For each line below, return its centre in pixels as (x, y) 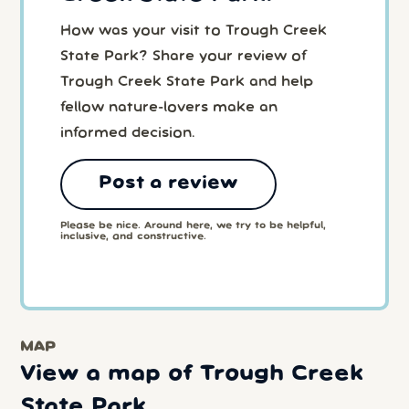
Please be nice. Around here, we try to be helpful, (194, 225)
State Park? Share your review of (184, 56)
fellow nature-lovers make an (169, 107)
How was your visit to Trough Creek (194, 31)
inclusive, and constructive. (134, 236)
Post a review (169, 184)
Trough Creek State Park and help (187, 82)
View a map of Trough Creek (192, 373)
